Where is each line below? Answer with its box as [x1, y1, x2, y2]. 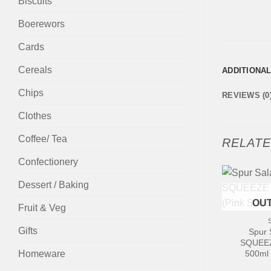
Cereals [18, 64, 52, 75]
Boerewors [18, 18, 65, 29]
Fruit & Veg [18, 202, 66, 213]
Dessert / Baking [18, 179, 89, 190]
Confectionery [18, 156, 78, 167]
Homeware [18, 248, 65, 259]
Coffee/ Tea [18, 133, 67, 144]
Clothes [18, 110, 51, 121]
